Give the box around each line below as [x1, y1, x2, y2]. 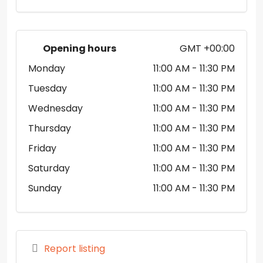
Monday [28, 61, 65, 75]
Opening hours [41, 41, 116, 55]
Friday [28, 141, 56, 155]
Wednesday [28, 101, 83, 115]
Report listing [42, 242, 106, 255]
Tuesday [28, 81, 67, 95]
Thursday [28, 121, 71, 135]
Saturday [28, 161, 70, 175]
